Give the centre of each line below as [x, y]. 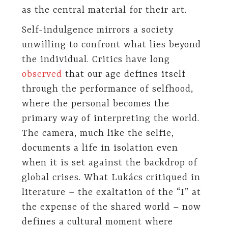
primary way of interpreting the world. [110, 119]
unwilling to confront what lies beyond [111, 45]
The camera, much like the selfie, [98, 134]
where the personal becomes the [95, 104]
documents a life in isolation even [100, 148]
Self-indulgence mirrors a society [97, 30]
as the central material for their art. [104, 10]
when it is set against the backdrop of [109, 163]
